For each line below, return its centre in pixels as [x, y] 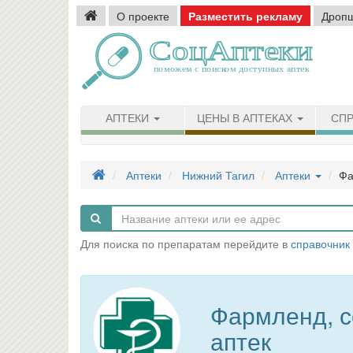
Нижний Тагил [218, 175]
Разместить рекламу [245, 16]
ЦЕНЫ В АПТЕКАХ [246, 118]
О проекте [143, 16]
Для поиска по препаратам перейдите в [186, 243]
